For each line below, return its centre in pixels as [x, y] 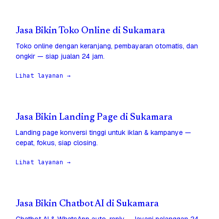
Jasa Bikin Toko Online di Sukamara [90, 31]
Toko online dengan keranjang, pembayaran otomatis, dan [107, 46]
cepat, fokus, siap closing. [57, 143]
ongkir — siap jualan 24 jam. [60, 56]
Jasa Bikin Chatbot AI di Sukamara [87, 204]
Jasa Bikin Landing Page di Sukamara [94, 118]
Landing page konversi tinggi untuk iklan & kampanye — [103, 133]
